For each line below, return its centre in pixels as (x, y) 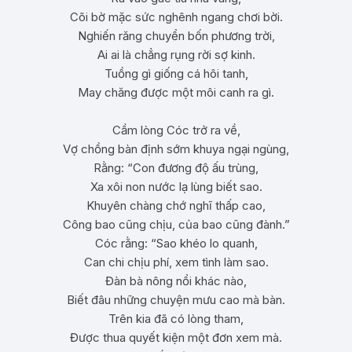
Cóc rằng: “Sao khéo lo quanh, (176, 243)
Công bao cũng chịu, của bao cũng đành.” (176, 224)
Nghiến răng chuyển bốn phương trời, (176, 36)
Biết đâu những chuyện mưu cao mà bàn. (176, 300)
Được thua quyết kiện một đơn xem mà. (176, 337)
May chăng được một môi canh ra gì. (176, 92)
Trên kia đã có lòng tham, (176, 319)
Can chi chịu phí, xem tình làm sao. (176, 262)
